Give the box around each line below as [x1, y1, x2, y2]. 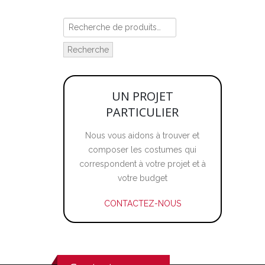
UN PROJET [111, 88, 173, 104]
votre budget [117, 173, 167, 183]
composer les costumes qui [88, 145, 197, 154]
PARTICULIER [106, 104, 179, 120]
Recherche [67, 45, 109, 54]
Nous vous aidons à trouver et [85, 131, 200, 140]
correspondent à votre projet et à [79, 159, 206, 169]
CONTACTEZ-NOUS [104, 199, 181, 208]
